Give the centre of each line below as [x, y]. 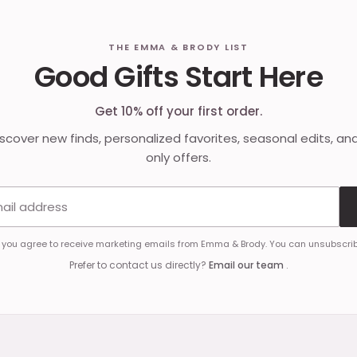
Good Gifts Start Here [178, 76]
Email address [222, 195]
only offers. [178, 157]
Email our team [247, 265]
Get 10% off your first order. [178, 111]
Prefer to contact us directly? [139, 265]
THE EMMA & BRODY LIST [178, 47]
